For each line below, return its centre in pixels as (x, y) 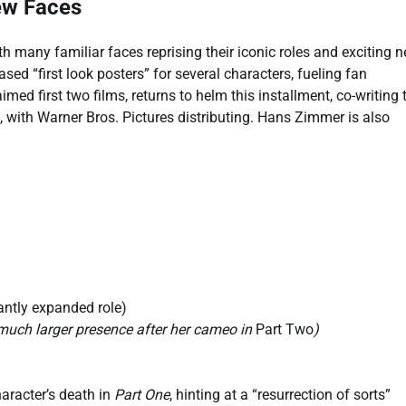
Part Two (285, 329)
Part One (142, 394)
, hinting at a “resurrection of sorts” (280, 394)
